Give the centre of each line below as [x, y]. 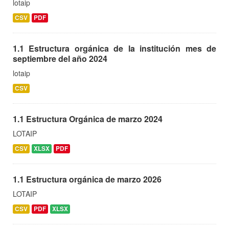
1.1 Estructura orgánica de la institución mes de [114, 48]
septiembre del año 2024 [60, 58]
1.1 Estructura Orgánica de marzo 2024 [88, 119]
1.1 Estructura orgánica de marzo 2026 [87, 179]
